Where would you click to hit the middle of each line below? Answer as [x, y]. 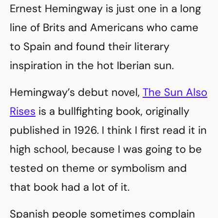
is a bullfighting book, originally [112, 111]
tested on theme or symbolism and [98, 168]
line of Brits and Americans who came [104, 27]
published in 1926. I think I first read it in [108, 130]
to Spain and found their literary [90, 46]
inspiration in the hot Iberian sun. [92, 65]
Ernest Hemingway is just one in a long [105, 9]
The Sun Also [175, 92]
